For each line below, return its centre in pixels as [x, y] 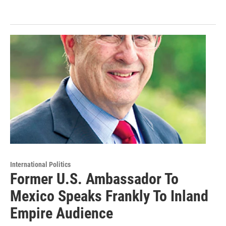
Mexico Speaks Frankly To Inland [109, 196]
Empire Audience [62, 213]
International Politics [40, 164]
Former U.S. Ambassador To [94, 179]
